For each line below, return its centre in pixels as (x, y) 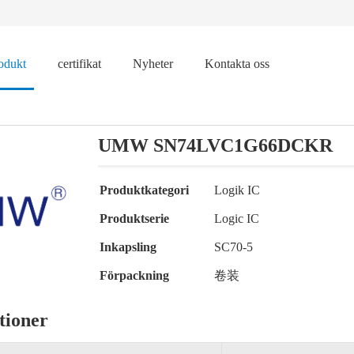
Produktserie (134, 218)
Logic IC (237, 218)
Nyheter (153, 64)
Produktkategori (144, 190)
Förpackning (134, 275)
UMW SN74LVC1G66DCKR (215, 145)
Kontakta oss (237, 64)
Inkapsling (128, 247)
